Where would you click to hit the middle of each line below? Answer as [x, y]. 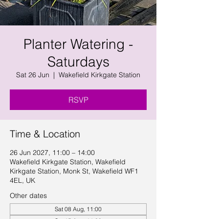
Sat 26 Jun [33, 75]
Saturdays [78, 62]
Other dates [28, 196]
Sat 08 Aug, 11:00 [78, 209]
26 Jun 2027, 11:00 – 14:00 [52, 153]
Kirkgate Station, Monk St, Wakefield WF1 [74, 171]
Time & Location [45, 134]
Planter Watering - [78, 44]
